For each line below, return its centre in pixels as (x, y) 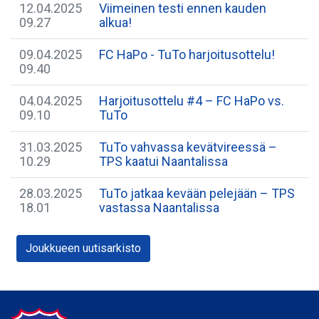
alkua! (115, 22)
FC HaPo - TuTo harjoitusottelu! (187, 54)
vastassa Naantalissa (159, 208)
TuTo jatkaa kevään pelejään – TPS (197, 193)
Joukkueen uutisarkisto (83, 248)
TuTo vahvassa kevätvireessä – (188, 147)
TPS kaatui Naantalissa (163, 161)
